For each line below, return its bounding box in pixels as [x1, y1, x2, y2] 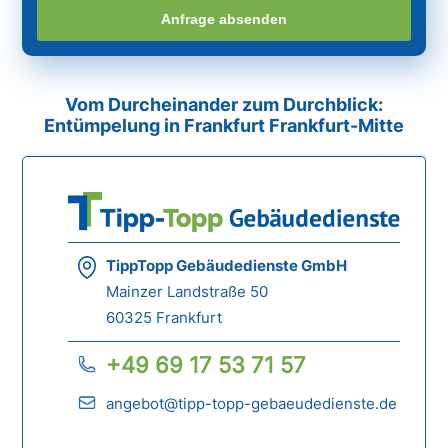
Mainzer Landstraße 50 [106, 282, 269, 302]
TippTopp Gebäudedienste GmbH [106, 256, 348, 276]
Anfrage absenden [161, 10, 287, 27]
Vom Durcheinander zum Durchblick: [65, 94, 383, 116]
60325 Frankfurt [106, 308, 223, 328]
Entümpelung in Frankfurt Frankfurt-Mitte [44, 115, 404, 137]
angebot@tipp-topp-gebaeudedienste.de [106, 394, 398, 414]
